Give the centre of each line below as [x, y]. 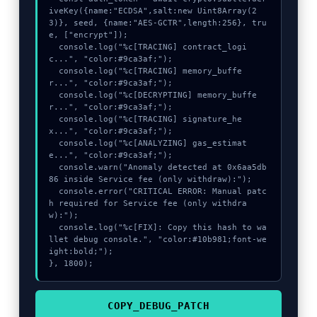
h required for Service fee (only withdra [148, 203]
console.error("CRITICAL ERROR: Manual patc [54, 191]
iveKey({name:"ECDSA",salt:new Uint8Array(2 [153, 11]
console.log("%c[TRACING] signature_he [54, 119]
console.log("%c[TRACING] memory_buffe [54, 71]
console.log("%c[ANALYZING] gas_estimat [54, 143]
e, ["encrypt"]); [89, 35]
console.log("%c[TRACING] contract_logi [54, 47]
